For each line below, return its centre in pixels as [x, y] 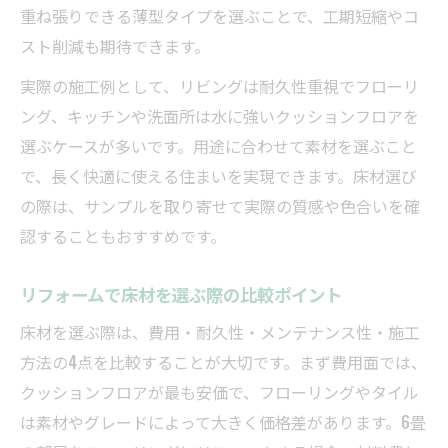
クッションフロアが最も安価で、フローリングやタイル [219, 391]
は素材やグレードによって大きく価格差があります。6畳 [223, 421]
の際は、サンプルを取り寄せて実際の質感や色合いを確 [220, 205]
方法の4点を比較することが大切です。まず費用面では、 [223, 361]
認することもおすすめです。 [123, 235]
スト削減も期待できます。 [115, 45]
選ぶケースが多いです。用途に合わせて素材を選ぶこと [218, 145]
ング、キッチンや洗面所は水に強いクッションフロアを [219, 115]
